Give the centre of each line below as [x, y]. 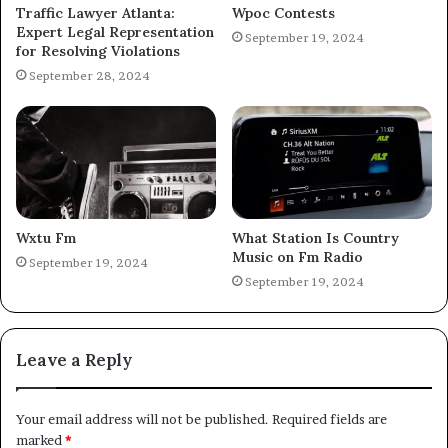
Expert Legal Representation [115, 32]
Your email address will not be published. [142, 419]
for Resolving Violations [98, 51]
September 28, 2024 [89, 76]
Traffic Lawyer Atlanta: [95, 13]
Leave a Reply [74, 360]
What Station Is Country [315, 238]
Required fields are [329, 419]
